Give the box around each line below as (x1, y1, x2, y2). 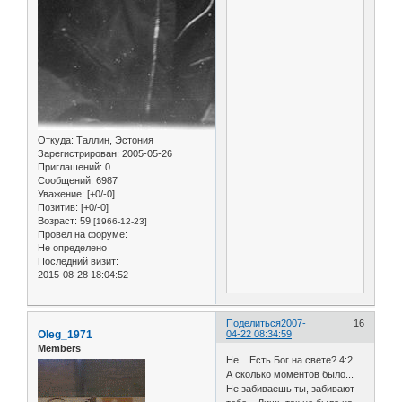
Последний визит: (38, 256, 118, 267)
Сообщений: (38, 175, 93, 187)
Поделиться (226, 317, 282, 328)
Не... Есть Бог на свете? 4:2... (226, 354, 362, 366)
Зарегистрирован (38, 148, 117, 160)
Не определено (38, 242, 107, 254)
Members (38, 342, 81, 354)
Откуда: (38, 135, 74, 146)
